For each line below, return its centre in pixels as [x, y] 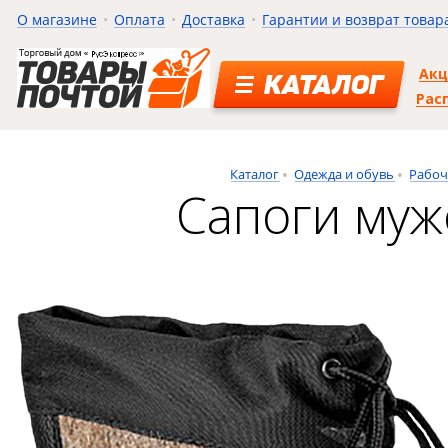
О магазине [56, 19]
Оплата [139, 19]
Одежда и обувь [344, 174]
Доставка [213, 19]
